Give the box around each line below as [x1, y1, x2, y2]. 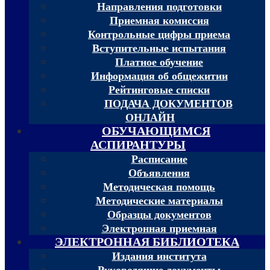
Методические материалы [95, 194, 223, 207]
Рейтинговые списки [108, 83, 210, 96]
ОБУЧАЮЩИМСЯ [102, 124, 210, 137]
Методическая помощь [103, 180, 215, 193]
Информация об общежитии [90, 69, 228, 82]
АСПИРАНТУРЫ [90, 137, 186, 151]
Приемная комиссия [109, 14, 209, 27]
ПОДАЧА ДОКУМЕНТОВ [104, 97, 233, 110]
